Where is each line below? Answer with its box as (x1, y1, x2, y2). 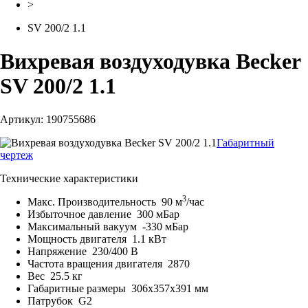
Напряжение (27, 245, 92, 257)
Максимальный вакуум (27, 220, 142, 232)
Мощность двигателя (27, 232, 132, 245)
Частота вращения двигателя (27, 257, 168, 269)
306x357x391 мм (131, 282, 208, 294)
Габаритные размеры (27, 282, 131, 294)
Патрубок (27, 294, 78, 307)
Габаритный (217, 136, 274, 148)
